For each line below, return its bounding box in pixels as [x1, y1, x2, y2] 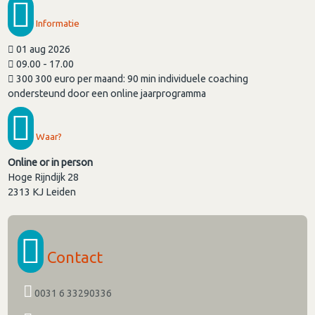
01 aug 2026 [14, 44, 71, 56]
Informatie [34, 17, 80, 29]
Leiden [46, 186, 77, 198]
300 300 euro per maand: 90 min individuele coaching [14, 73, 249, 85]
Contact [44, 248, 103, 266]
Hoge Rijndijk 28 [8, 172, 79, 184]
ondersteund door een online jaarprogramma [8, 88, 207, 100]
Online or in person [8, 157, 94, 169]
